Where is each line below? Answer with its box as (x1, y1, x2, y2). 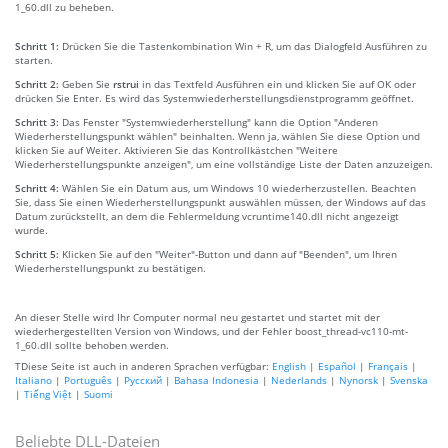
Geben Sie (62, 76, 113, 91)
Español (318, 358, 356, 373)
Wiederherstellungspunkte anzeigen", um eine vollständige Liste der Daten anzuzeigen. (15, 156, 433, 171)
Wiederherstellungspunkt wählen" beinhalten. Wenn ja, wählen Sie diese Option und (15, 128, 420, 143)
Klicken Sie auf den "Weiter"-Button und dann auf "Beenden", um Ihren (62, 246, 397, 261)
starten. (15, 52, 53, 67)
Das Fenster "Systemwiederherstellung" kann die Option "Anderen (62, 114, 378, 129)
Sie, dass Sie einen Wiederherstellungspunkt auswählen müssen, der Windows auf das (15, 194, 426, 209)
